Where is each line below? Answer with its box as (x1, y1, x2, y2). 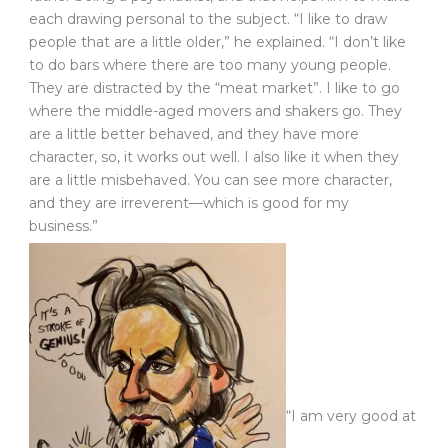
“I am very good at (286, 406, 416, 425)
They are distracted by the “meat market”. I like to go (29, 78, 400, 97)
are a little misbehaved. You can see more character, (29, 170, 392, 189)
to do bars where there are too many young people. (29, 55, 391, 74)
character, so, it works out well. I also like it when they (29, 147, 399, 166)
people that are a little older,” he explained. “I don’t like (29, 32, 406, 51)
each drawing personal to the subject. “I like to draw (29, 9, 387, 28)
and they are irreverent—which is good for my (29, 193, 349, 212)
